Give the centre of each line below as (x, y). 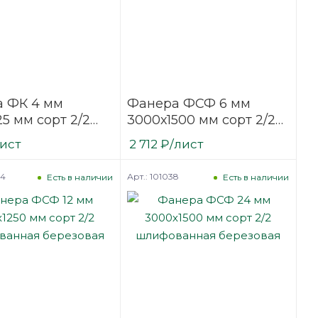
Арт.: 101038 (153, 177)
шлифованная (175, 137)
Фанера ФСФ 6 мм (188, 104)
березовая (161, 153)
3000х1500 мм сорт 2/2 (201, 120)
